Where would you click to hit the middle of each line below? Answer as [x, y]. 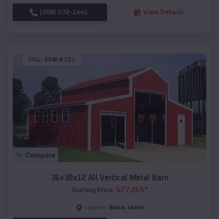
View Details [163, 12]
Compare [40, 155]
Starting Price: [92, 190]
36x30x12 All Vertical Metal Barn [109, 178]
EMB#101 [60, 59]
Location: [96, 208]
